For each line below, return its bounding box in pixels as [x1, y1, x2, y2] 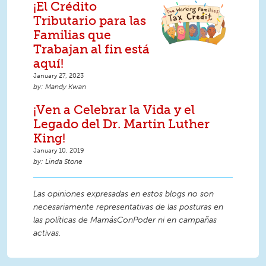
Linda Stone [45, 157, 83, 166]
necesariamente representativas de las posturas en [33, 202, 223, 213]
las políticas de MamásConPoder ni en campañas [33, 215, 217, 226]
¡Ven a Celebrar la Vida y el [33, 102, 195, 118]
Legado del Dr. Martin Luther [33, 116, 210, 132]
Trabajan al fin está [33, 42, 150, 57]
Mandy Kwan [45, 83, 86, 91]
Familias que [33, 27, 111, 43]
